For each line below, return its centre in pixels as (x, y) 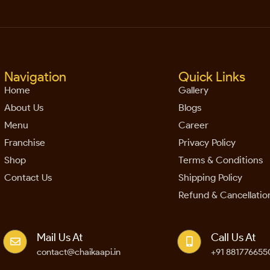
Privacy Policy (207, 143)
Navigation (36, 77)
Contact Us (28, 177)
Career (194, 125)
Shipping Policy (211, 177)
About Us (24, 108)
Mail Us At (60, 237)
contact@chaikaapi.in (79, 252)
